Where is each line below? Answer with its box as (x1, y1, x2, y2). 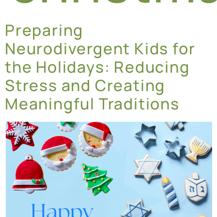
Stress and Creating (5, 74, 166, 96)
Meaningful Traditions (5, 93, 180, 114)
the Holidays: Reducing (5, 56, 190, 77)
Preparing (5, 19, 84, 41)
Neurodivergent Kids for (5, 37, 196, 59)
